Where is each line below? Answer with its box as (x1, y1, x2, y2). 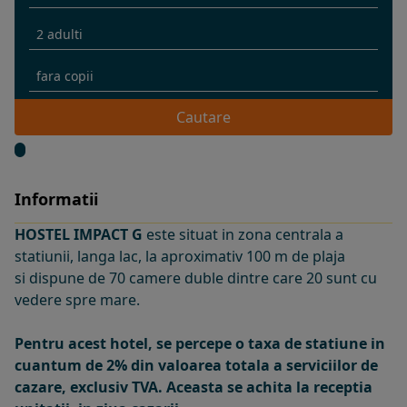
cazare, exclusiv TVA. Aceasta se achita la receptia (15, 377, 372, 397)
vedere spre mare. (15, 290, 140, 310)
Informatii (15, 188, 98, 210)
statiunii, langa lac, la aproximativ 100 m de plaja (15, 246, 345, 266)
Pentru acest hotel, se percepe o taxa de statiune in (15, 333, 385, 353)
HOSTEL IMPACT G (15, 224, 146, 244)
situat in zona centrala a (179, 224, 343, 244)
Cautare (176, 107, 231, 127)
